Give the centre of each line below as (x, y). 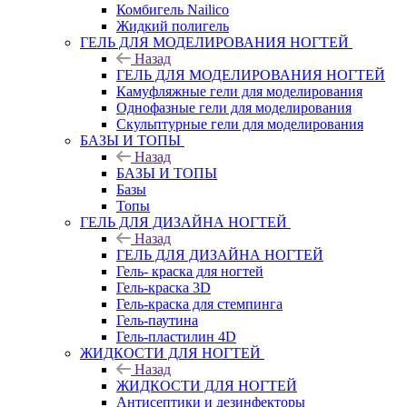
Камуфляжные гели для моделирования (239, 91)
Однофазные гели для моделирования (234, 107)
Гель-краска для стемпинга (199, 303)
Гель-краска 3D (164, 287)
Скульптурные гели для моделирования (240, 124)
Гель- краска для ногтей (190, 271)
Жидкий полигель (173, 25)
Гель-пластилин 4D (176, 336)
